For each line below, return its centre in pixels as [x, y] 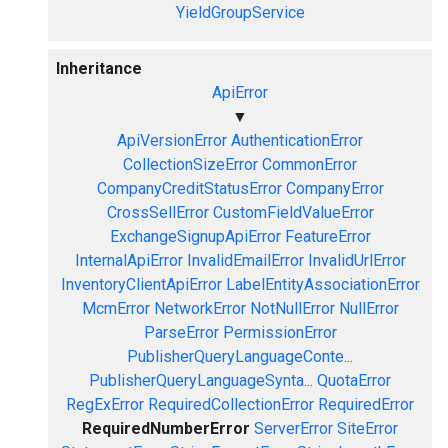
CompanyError [334, 188]
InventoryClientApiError [141, 284]
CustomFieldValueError [293, 212]
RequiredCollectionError [231, 404]
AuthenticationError [297, 140]
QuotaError [354, 380]
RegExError [105, 404]
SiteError [367, 428]
